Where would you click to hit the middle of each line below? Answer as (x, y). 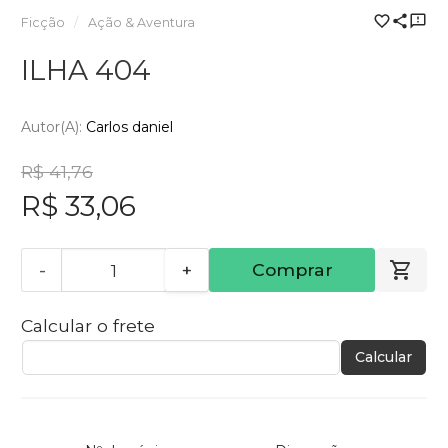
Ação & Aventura (141, 22)
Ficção (43, 22)
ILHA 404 (86, 69)
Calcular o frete (88, 326)
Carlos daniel (129, 127)
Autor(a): (53, 127)
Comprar (292, 270)
